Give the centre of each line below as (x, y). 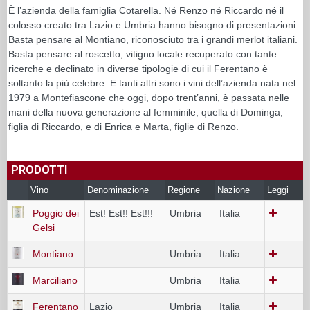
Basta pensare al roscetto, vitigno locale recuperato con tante (143, 54)
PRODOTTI (39, 170)
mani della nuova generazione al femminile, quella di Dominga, (146, 112)
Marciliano (55, 280)
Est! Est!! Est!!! (121, 213)
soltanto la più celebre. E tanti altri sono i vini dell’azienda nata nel (152, 83)
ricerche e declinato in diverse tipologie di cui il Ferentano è (138, 68)
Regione (184, 190)
